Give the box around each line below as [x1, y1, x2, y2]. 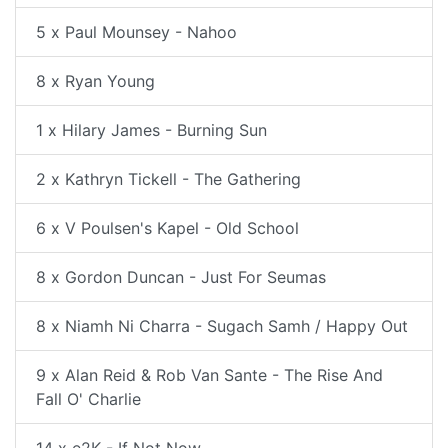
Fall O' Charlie [36, 389, 141, 409]
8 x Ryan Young [36, 71, 155, 91]
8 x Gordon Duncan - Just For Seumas [36, 267, 326, 287]
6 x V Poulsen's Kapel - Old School [36, 218, 299, 238]
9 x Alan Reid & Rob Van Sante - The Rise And [36, 365, 383, 385]
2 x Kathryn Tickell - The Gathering [36, 169, 301, 189]
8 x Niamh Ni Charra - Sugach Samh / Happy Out [36, 316, 408, 336]
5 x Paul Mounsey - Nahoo [36, 22, 237, 42]
